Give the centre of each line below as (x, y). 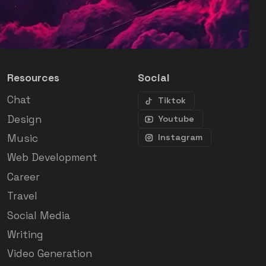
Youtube (176, 119)
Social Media (39, 215)
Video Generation (50, 254)
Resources (33, 78)
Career (23, 177)
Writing (25, 234)
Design (24, 119)
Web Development (52, 158)
